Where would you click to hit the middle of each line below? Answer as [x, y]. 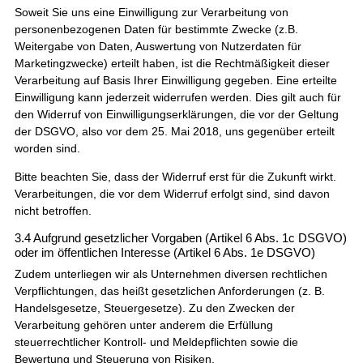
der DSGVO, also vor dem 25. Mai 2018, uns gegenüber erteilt [174, 131]
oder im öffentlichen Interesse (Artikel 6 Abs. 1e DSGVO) [164, 252]
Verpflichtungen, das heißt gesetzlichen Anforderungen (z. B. [169, 290]
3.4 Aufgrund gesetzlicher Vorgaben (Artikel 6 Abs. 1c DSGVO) [180, 237]
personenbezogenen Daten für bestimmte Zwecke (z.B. [156, 29]
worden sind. [47, 148]
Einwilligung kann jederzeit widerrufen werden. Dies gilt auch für [177, 97]
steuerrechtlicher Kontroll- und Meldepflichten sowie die [156, 342]
